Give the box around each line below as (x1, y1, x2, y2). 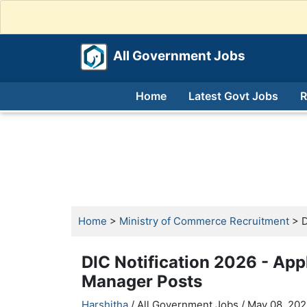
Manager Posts (82, 271, 202, 291)
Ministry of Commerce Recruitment (119, 214, 289, 228)
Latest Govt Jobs (188, 89, 278, 103)
